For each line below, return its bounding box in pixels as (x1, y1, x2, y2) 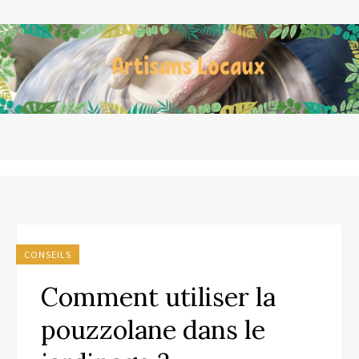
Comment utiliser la (41, 280, 276, 313)
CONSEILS (24, 248, 71, 260)
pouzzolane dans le (41, 313, 265, 346)
